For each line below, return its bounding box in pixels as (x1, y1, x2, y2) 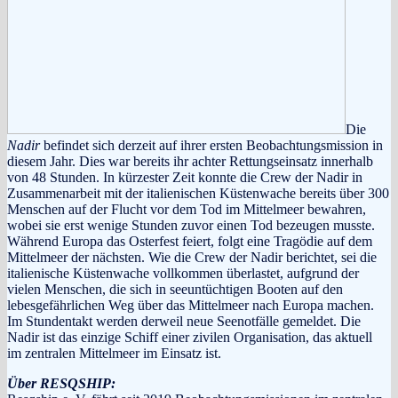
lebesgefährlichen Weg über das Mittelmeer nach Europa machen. (7, 297, 374, 313)
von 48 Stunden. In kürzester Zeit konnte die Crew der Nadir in (7, 169, 362, 185)
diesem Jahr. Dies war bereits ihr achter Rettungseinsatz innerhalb (7, 153, 373, 169)
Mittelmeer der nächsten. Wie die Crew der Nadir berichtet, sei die (7, 249, 377, 265)
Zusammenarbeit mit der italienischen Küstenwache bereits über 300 (7, 185, 389, 201)
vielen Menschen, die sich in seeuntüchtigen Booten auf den (7, 281, 343, 297)
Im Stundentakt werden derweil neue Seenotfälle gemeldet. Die (7, 313, 361, 329)
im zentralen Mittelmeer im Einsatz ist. (7, 345, 221, 361)
